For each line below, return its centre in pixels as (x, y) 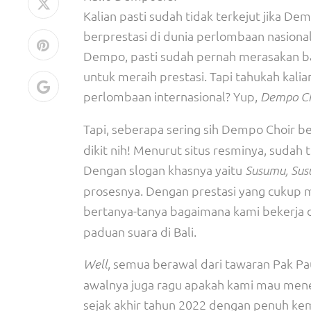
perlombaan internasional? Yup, (172, 96)
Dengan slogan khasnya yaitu (164, 170)
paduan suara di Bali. (140, 232)
